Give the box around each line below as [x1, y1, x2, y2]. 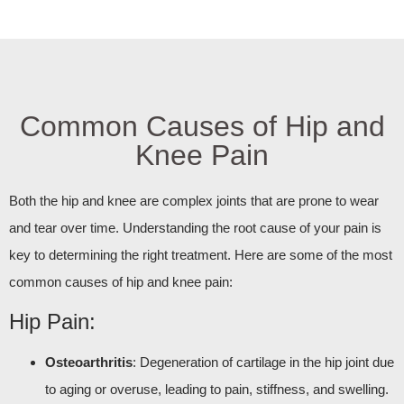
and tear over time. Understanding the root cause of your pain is [9, 220, 381, 236]
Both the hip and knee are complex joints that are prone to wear [9, 193, 379, 209]
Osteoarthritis [45, 353, 133, 370]
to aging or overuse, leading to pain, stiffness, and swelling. [45, 381, 389, 397]
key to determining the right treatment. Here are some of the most [9, 247, 392, 263]
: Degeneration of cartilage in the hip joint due [133, 353, 394, 370]
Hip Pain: [9, 308, 96, 334]
